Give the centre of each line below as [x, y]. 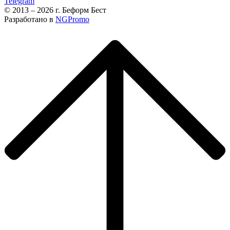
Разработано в [30, 20]
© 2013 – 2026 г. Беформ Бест [55, 10]
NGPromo [72, 20]
